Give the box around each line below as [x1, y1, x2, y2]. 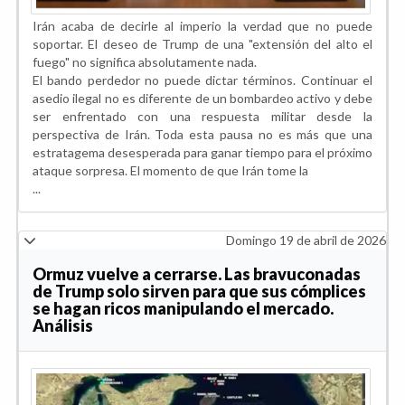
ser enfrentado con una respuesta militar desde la [33, 108, 372, 124]
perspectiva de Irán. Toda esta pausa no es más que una [33, 126, 372, 142]
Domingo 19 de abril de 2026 [226, 231, 386, 248]
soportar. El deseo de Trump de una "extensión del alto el [33, 35, 372, 52]
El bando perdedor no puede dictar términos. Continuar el [33, 71, 372, 88]
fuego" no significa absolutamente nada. [33, 53, 257, 70]
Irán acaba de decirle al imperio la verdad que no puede [33, 17, 372, 33]
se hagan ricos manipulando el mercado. [33, 297, 334, 318]
